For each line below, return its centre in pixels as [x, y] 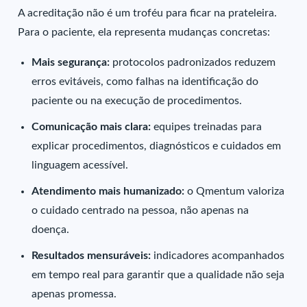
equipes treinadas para [208, 126]
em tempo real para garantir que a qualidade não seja [158, 274]
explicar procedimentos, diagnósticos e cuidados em [157, 146]
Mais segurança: [72, 62]
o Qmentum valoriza [236, 191]
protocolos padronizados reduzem [194, 62]
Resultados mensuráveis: [93, 255]
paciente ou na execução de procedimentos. [137, 100]
